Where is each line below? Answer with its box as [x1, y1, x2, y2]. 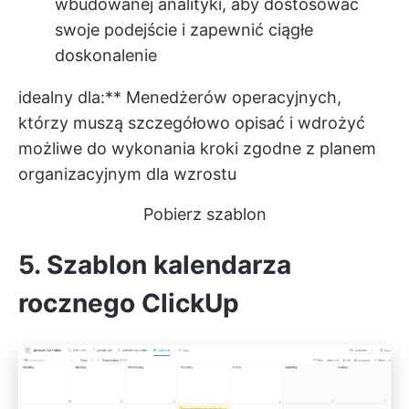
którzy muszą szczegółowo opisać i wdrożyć [18, 113, 365, 133]
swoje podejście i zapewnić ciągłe [55, 20, 313, 40]
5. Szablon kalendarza [18, 249, 291, 281]
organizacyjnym [18, 164, 142, 184]
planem [320, 139, 376, 159]
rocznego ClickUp [18, 288, 239, 320]
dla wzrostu [142, 164, 236, 184]
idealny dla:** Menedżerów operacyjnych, [18, 88, 341, 108]
